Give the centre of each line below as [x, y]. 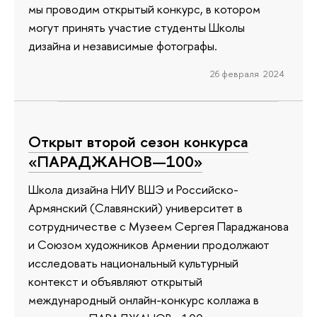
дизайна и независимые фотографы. [123, 45]
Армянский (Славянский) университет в [136, 208]
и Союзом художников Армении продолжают [149, 245]
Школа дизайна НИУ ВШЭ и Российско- [133, 190]
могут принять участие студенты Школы [137, 27]
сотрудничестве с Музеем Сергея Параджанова [158, 226]
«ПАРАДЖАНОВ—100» [115, 161]
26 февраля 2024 [247, 74]
